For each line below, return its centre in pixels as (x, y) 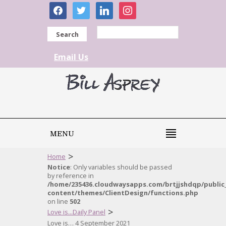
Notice (59, 167)
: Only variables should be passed (121, 167)
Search (67, 34)
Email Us (71, 57)
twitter (85, 7)
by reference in (71, 176)
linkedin (110, 7)
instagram (138, 7)
